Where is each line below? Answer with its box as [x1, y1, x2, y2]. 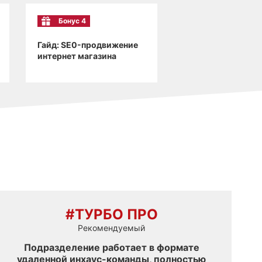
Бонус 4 [58, 16, 86, 25]
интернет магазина [37, 50, 116, 61]
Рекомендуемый [78, 223, 146, 233]
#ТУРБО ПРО [65, 206, 158, 223]
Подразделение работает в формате [23, 242, 199, 254]
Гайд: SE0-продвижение [37, 39, 138, 50]
